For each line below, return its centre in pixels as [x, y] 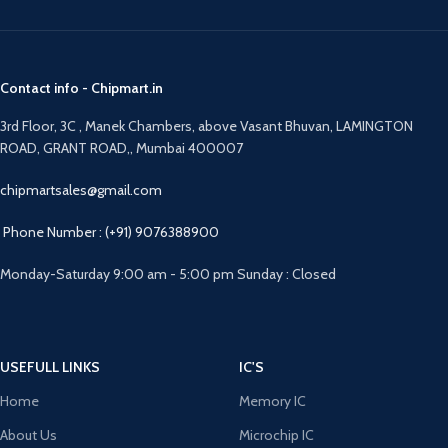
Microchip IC [276, 435]
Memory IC [272, 401]
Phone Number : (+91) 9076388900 [111, 232]
